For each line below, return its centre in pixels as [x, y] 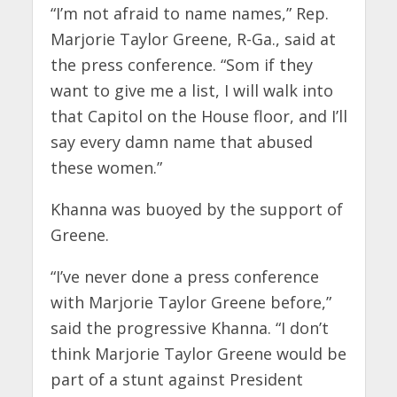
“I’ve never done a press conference [184, 276]
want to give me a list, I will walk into [191, 90]
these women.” [106, 167]
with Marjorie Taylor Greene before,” [191, 302]
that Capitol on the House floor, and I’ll [198, 116]
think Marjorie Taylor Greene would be [198, 353]
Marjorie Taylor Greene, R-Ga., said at [193, 39]
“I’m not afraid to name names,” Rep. [189, 13]
